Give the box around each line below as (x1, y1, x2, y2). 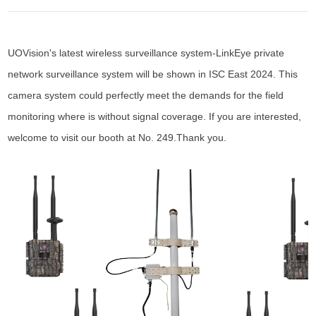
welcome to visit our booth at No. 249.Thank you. (8, 131, 227, 143)
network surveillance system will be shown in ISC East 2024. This (8, 68, 298, 80)
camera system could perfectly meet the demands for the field (8, 89, 284, 101)
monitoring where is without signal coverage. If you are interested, (8, 110, 302, 122)
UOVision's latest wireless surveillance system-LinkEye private (8, 47, 285, 59)
